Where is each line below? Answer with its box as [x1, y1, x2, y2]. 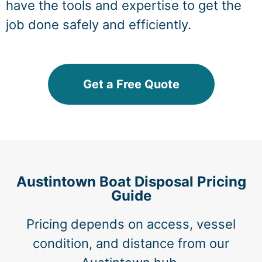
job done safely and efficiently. [6, 17, 191, 33]
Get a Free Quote [82, 77, 180, 92]
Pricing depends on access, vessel [26, 216, 236, 232]
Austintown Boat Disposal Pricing [16, 173, 246, 191]
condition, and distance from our [33, 236, 229, 251]
